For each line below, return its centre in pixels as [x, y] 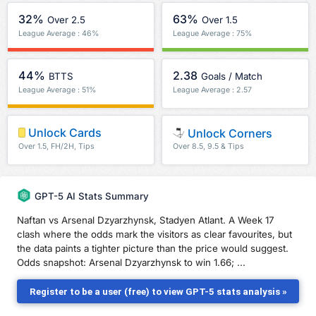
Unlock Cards [63, 133]
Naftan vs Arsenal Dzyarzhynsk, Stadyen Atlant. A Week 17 [146, 220]
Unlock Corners [229, 133]
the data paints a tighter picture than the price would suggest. [153, 248]
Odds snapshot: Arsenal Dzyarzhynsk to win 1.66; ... [131, 262]
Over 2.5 [67, 20]
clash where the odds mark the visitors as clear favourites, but [154, 234]
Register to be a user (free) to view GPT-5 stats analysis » [158, 291]
